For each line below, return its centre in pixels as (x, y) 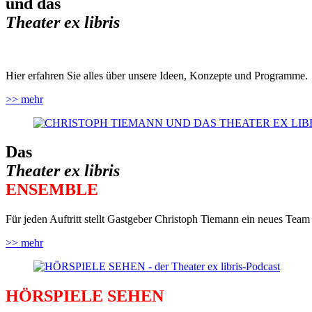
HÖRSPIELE (54, 296)
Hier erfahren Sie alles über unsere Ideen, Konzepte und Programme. (157, 75)
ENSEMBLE (52, 190)
